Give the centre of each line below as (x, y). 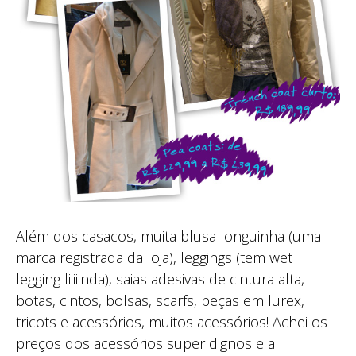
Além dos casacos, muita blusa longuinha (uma (168, 236)
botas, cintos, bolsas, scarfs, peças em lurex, (160, 301)
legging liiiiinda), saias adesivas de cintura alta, (160, 279)
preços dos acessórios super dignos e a (145, 344)
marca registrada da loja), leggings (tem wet (154, 258)
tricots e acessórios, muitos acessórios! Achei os (172, 322)
